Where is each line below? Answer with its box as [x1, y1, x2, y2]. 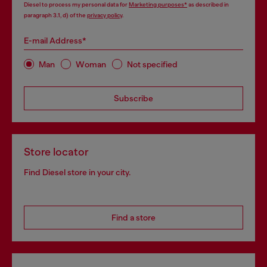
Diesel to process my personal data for [24, 1, 129, 8]
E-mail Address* [24, 36, 86, 45]
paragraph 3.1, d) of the [24, 12, 87, 18]
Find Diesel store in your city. [24, 167, 131, 177]
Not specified [127, 59, 178, 69]
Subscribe [114, 94, 153, 103]
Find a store [111, 213, 156, 222]
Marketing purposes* [129, 1, 187, 8]
